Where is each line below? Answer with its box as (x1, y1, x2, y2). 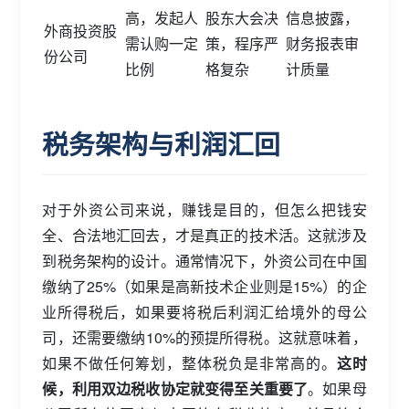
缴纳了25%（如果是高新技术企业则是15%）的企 (42, 275, 367, 297)
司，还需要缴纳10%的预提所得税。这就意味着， (42, 326, 367, 348)
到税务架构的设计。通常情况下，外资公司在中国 (42, 249, 367, 271)
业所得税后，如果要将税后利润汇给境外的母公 (42, 300, 367, 322)
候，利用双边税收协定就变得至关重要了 (42, 377, 309, 399)
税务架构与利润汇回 (42, 124, 281, 163)
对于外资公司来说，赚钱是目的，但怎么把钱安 (42, 198, 367, 220)
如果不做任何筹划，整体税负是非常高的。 (42, 351, 337, 373)
